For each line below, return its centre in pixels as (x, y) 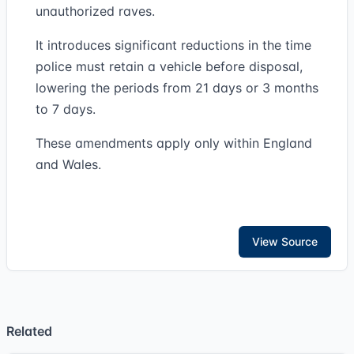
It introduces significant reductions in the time (173, 45)
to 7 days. (66, 109)
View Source (285, 241)
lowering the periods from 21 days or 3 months (177, 88)
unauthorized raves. (95, 11)
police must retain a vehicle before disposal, (169, 66)
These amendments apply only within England (174, 143)
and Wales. (68, 164)
